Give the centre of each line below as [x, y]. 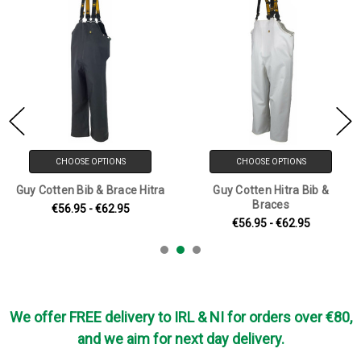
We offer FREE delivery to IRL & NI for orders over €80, [180, 317]
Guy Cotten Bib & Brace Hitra [90, 190]
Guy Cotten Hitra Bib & [271, 190]
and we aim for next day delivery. [180, 338]
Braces [271, 204]
